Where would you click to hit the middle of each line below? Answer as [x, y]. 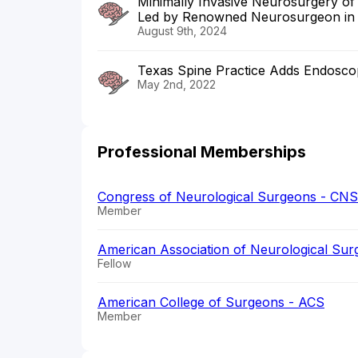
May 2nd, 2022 [177, 85]
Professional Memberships [202, 152]
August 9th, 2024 [182, 31]
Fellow [114, 264]
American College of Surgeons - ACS [211, 302]
